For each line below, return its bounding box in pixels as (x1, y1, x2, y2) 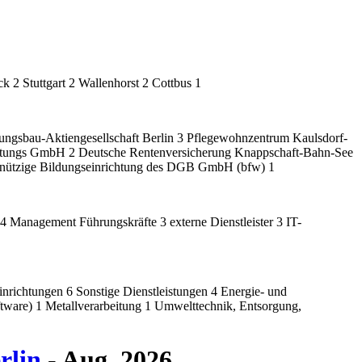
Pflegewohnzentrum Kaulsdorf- (187, 131, 347, 145)
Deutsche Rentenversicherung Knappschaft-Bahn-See (78, 145, 353, 159)
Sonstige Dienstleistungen (76, 284, 211, 298)
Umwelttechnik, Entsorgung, (154, 299, 301, 313)
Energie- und (221, 284, 287, 298)
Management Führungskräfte (10, 215, 160, 229)
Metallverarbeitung (45, 299, 145, 313)
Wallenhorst (78, 76, 142, 90)
